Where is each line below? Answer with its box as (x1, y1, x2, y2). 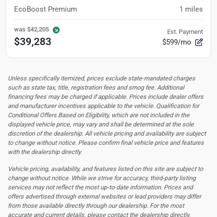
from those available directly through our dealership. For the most (8, 201, 184, 209)
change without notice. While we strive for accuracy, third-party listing (8, 174, 196, 182)
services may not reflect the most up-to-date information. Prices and (8, 183, 193, 191)
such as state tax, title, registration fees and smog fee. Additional (8, 83, 184, 91)
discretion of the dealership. (8, 129, 83, 137)
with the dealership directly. (8, 148, 82, 155)
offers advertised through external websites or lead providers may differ (8, 192, 201, 200)
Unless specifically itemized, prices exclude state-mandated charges (8, 74, 195, 82)
